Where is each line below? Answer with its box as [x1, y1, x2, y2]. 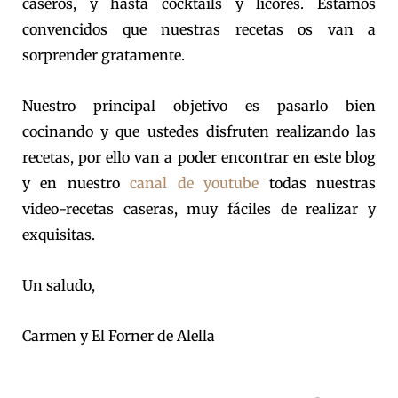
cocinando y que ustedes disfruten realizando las [22, 123, 376, 141]
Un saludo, [22, 276, 95, 295]
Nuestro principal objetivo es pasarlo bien [22, 97, 376, 115]
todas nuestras [268, 174, 377, 193]
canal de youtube [130, 174, 259, 193]
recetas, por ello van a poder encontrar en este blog [22, 148, 376, 167]
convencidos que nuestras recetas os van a [22, 20, 376, 39]
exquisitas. [22, 226, 95, 244]
